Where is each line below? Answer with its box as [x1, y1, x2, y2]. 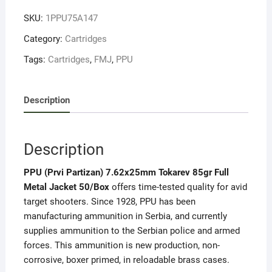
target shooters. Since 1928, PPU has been [23, 196, 195, 208]
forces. [23, 240, 55, 251]
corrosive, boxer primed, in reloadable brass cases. [23, 254, 229, 266]
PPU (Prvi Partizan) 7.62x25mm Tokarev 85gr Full [23, 167, 229, 178]
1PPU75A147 [45, 13, 98, 24]
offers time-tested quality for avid [111, 182, 247, 193]
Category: [23, 33, 65, 45]
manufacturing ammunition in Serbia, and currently [23, 211, 227, 222]
